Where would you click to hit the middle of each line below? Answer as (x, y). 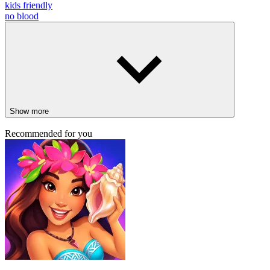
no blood (22, 16)
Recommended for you (49, 133)
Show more (29, 111)
